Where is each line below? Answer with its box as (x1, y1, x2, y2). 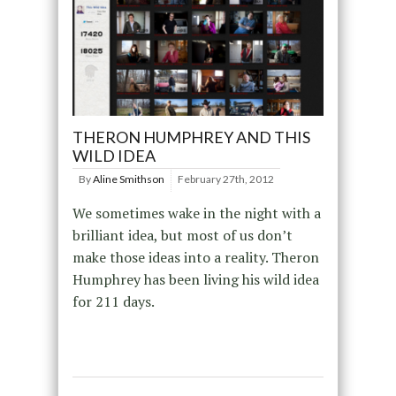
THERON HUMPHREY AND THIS (72, 127, 310, 148)
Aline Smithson (92, 172, 164, 187)
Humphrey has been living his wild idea (72, 270, 319, 290)
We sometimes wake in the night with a (72, 203, 321, 224)
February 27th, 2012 (177, 172, 274, 187)
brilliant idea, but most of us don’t (72, 225, 293, 246)
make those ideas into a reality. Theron (72, 247, 319, 268)
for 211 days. (72, 292, 155, 312)
